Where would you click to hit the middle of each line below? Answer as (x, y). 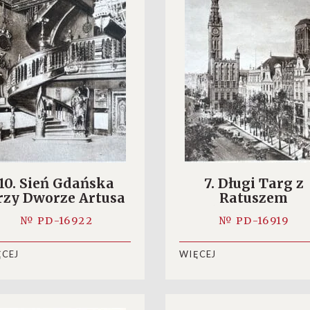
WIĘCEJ (198, 254)
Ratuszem (254, 198)
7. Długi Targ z (254, 183)
